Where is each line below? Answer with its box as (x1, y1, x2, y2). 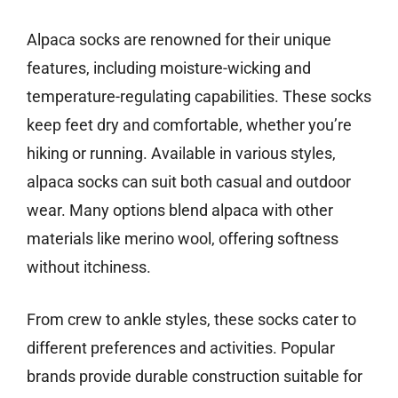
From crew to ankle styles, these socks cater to (27, 310, 356, 330)
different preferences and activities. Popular (27, 338, 335, 358)
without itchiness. (27, 258, 151, 277)
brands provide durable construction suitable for (27, 367, 362, 386)
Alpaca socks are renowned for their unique (27, 30, 331, 50)
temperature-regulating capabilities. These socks (27, 87, 371, 107)
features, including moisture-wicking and (27, 59, 311, 78)
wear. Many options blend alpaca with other (27, 201, 333, 220)
